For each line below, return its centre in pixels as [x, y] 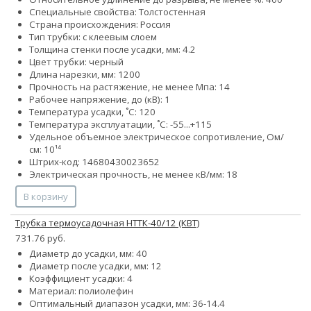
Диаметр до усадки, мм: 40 [88, 254]
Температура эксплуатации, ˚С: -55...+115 [120, 125]
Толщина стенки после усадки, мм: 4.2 [112, 50]
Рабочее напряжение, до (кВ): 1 [100, 100]
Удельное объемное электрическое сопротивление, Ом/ [157, 137]
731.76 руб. [40, 238]
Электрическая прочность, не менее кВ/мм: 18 [133, 175]
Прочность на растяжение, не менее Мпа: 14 [129, 87]
